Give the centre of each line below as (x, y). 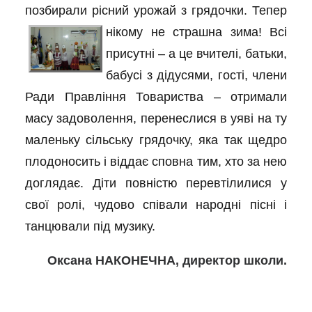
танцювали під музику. (90, 226)
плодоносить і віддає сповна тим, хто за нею (156, 162)
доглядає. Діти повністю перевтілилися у (156, 183)
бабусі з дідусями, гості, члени (196, 75)
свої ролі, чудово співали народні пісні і (156, 205)
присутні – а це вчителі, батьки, (196, 54)
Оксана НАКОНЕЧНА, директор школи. (167, 260)
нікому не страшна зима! (188, 32)
